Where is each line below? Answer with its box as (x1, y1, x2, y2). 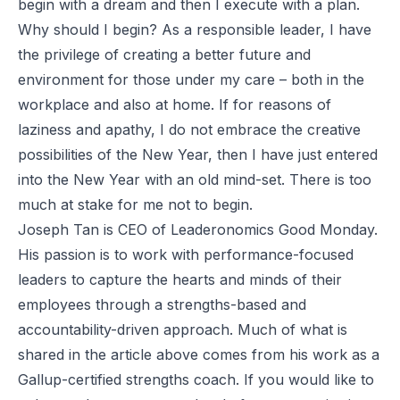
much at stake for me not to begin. (18, 195, 253, 213)
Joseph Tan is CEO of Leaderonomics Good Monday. (18, 220, 378, 238)
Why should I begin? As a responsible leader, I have (18, 20, 371, 38)
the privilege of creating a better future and (18, 45, 311, 63)
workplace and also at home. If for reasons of (18, 95, 331, 113)
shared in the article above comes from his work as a (18, 345, 379, 363)
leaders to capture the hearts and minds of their (18, 270, 342, 288)
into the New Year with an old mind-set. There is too (18, 170, 371, 188)
